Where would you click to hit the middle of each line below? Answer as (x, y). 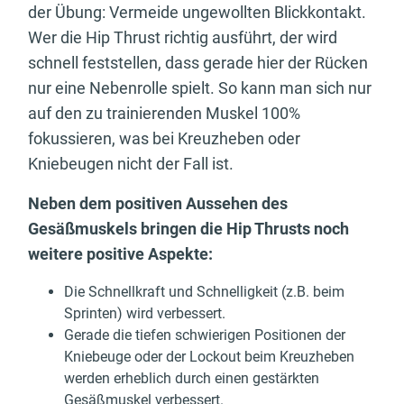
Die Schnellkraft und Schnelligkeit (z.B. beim (204, 292)
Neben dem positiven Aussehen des (158, 204)
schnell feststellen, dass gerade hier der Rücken (198, 63)
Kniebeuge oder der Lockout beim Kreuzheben (209, 357)
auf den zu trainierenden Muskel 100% (164, 114)
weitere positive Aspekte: (120, 254)
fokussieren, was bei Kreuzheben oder (164, 139)
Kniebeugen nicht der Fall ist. (131, 164)
